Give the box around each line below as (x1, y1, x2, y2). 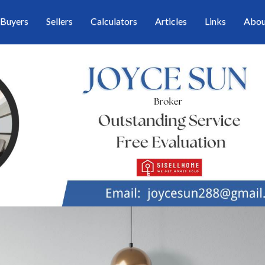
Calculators (91, 15, 137, 27)
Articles (155, 15, 187, 27)
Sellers (46, 15, 73, 27)
